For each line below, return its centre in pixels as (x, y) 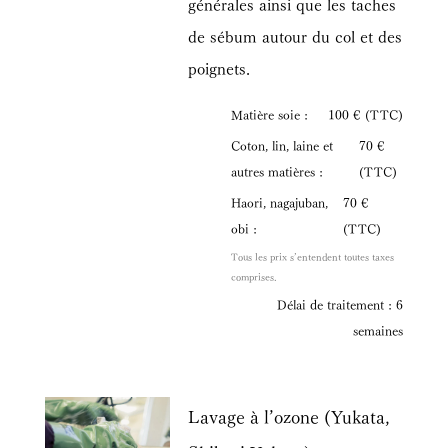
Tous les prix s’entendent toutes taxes (313, 256)
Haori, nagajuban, (280, 202)
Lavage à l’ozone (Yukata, (289, 415)
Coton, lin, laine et (282, 144)
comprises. (254, 276)
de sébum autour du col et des (295, 35)
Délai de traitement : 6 (340, 304)
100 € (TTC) (366, 113)
